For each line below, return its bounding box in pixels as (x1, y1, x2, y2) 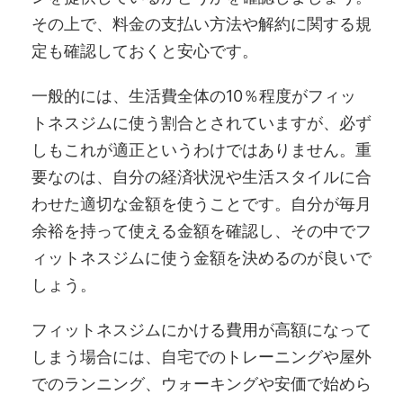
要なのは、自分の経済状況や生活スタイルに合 (31, 167, 372, 187)
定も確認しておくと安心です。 (31, 41, 258, 61)
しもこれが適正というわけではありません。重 (31, 140, 372, 160)
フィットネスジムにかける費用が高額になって (31, 320, 372, 340)
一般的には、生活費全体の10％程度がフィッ (31, 86, 356, 106)
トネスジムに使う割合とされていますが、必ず (31, 113, 372, 133)
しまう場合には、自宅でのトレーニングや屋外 (31, 347, 372, 367)
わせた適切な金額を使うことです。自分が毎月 (31, 194, 372, 214)
